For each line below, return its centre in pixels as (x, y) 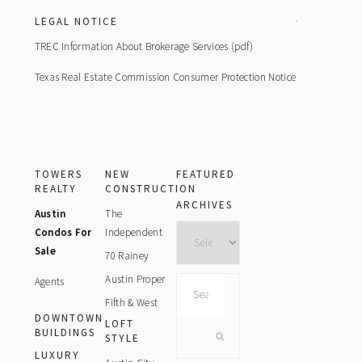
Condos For (63, 232)
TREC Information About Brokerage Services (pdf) (144, 46)
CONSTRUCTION (151, 189)
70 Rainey (127, 256)
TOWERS (58, 174)
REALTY (55, 189)
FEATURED (206, 174)
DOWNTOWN (69, 318)
